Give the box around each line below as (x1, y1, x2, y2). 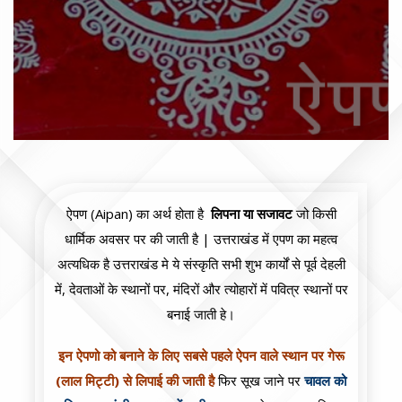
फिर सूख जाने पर (214, 371, 304, 390)
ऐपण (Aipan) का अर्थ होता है (66, 205, 211, 223)
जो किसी (292, 205, 336, 223)
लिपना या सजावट (210, 205, 293, 223)
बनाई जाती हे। (167, 305, 235, 324)
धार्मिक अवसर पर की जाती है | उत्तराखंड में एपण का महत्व (65, 230, 337, 249)
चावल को (304, 371, 346, 390)
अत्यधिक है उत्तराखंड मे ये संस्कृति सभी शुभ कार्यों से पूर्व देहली (57, 255, 345, 274)
